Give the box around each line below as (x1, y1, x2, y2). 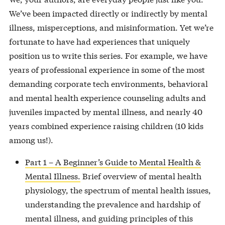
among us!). (9, 133, 53, 145)
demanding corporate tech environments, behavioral (9, 77, 208, 89)
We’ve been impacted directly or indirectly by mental (9, 7, 207, 19)
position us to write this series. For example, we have (9, 49, 207, 61)
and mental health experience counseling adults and (9, 91, 206, 103)
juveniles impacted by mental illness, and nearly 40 (9, 105, 202, 117)
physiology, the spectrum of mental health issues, (25, 183, 211, 195)
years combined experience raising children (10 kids (9, 119, 203, 131)
